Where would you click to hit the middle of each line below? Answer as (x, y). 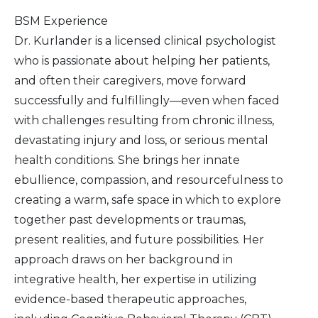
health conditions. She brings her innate (127, 160)
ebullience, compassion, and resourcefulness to (149, 180)
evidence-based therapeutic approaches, (130, 300)
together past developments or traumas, (130, 220)
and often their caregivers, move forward (130, 81)
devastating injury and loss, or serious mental (141, 141)
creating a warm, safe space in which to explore (148, 200)
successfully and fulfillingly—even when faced (147, 101)
